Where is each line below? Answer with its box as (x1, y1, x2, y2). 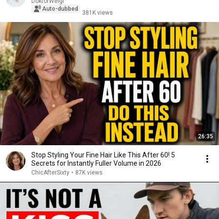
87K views (75, 169, 103, 176)
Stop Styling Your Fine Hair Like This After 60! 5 (31, 151, 175, 159)
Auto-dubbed (42, 5, 78, 12)
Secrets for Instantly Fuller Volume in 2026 (31, 159, 161, 167)
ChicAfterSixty (31, 169, 69, 176)
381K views (82, 9, 113, 16)
